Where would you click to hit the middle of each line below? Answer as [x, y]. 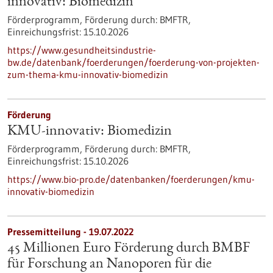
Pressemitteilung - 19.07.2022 [70, 232]
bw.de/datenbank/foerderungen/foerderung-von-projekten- [133, 62]
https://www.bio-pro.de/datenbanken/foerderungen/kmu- [131, 179]
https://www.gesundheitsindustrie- [82, 50]
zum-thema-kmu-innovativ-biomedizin [88, 74]
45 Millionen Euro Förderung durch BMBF [129, 249]
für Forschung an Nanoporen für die [109, 264]
